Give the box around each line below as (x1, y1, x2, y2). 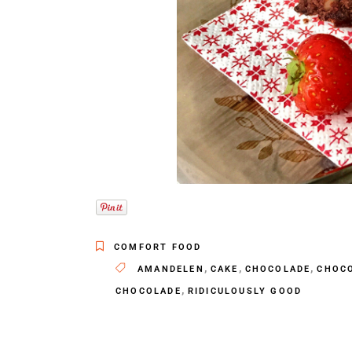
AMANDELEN (137, 264, 204, 275)
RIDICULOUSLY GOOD (187, 286, 302, 297)
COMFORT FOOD (114, 242, 202, 253)
